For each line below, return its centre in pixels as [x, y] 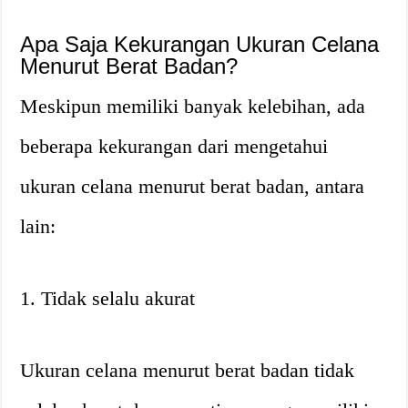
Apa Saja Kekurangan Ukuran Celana [200, 44]
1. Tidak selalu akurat [108, 298]
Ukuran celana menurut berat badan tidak [188, 370]
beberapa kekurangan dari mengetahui [174, 146]
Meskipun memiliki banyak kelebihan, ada [193, 106]
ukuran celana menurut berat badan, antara [193, 186]
